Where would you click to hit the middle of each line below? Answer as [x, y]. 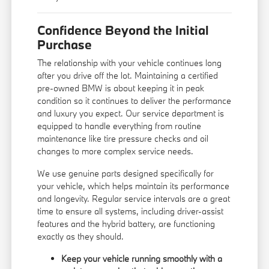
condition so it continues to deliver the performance [134, 101]
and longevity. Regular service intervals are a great [134, 199]
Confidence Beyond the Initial [123, 30]
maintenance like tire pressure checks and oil [123, 139]
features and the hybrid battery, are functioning [126, 224]
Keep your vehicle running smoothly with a [142, 259]
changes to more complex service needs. [116, 151]
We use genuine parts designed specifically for [126, 174]
